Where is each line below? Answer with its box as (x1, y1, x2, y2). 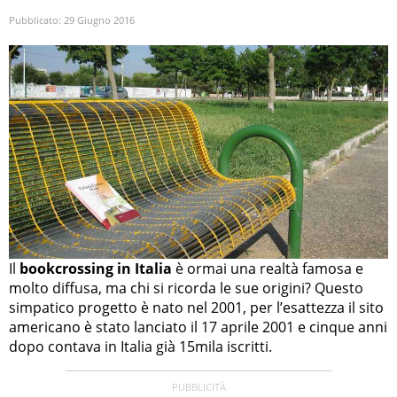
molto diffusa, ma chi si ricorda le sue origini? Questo (9, 277, 363, 298)
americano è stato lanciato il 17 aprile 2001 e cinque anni (9, 316, 387, 337)
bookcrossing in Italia (19, 258, 172, 278)
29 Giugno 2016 (64, 13, 135, 27)
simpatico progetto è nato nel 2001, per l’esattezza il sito (9, 297, 384, 317)
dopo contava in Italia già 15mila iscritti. (9, 336, 272, 356)
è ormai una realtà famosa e (172, 258, 363, 278)
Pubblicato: (9, 13, 64, 27)
